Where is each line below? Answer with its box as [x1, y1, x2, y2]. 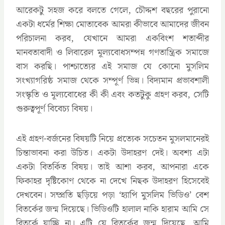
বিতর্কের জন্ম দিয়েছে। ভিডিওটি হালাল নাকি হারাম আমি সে [16, 201, 209, 216]
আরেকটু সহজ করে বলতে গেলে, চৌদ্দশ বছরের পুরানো [16, 3, 209, 18]
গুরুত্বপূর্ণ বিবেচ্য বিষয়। [16, 101, 92, 116]
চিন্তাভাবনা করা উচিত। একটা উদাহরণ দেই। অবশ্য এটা [16, 145, 209, 160]
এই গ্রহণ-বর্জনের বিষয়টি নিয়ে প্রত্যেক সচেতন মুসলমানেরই [16, 131, 209, 146]
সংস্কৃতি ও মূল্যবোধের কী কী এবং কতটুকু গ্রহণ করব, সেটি [16, 87, 209, 102]
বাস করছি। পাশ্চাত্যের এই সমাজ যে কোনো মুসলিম [16, 59, 209, 74]
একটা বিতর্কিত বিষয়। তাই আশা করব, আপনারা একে [16, 159, 209, 174]
